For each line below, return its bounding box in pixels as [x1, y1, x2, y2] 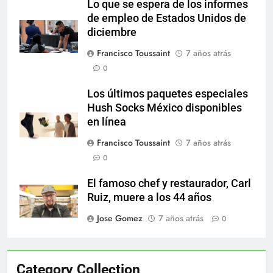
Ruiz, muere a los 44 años [87, 191, 211, 204]
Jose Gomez [97, 212, 143, 225]
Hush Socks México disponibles [87, 102, 242, 115]
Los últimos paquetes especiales [87, 88, 248, 101]
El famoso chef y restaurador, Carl [87, 177, 251, 190]
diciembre [87, 26, 136, 39]
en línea [87, 116, 126, 129]
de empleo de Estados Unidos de [87, 12, 246, 25]
